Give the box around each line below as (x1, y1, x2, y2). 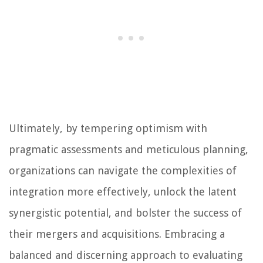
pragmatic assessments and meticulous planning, (9, 143, 248, 156)
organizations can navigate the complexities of (9, 164, 237, 177)
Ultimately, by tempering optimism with (9, 122, 207, 135)
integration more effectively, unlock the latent (9, 186, 237, 198)
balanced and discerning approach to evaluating (9, 249, 242, 262)
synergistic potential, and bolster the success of (9, 207, 242, 220)
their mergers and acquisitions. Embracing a (9, 228, 225, 241)
